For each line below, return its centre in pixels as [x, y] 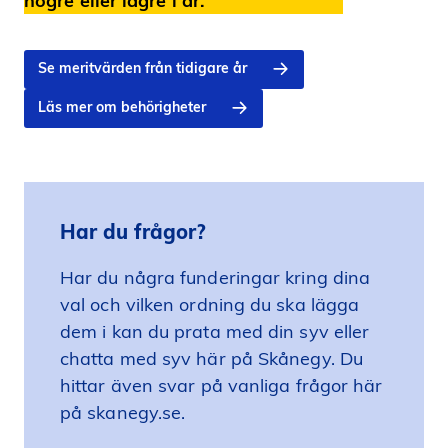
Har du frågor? [132, 231]
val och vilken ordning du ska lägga [210, 305]
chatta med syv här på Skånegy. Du [211, 359]
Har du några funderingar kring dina [215, 278]
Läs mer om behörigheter [122, 107]
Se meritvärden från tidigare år [142, 68]
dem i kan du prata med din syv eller [215, 332]
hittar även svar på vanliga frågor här [221, 386]
